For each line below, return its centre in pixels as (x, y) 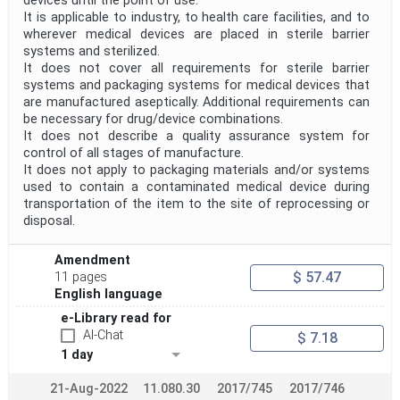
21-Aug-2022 (88, 389)
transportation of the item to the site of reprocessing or (196, 204)
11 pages (81, 278)
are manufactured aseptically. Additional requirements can (196, 103)
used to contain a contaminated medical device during (196, 187)
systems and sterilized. (92, 52)
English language (109, 295)
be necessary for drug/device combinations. (153, 120)
